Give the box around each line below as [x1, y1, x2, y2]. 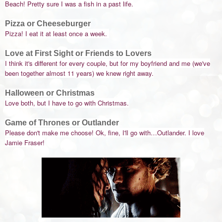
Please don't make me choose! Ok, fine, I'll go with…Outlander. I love [5, 128, 204, 138]
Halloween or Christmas [5, 89, 95, 98]
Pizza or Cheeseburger [5, 19, 91, 28]
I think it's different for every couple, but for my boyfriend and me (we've [5, 58, 210, 68]
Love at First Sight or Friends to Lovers [5, 49, 152, 58]
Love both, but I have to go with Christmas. [5, 98, 129, 108]
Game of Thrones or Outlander [5, 118, 119, 127]
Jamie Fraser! [5, 138, 45, 148]
